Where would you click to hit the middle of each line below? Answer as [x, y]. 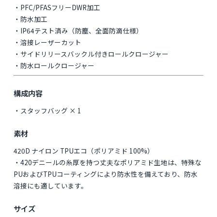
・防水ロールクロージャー [54, 66]
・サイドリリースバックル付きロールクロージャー [91, 54]
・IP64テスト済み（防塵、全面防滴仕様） [78, 31]
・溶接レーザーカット [48, 42]
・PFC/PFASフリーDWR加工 [57, 8]
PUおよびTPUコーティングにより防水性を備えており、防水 [106, 174]
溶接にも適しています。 [51, 186]
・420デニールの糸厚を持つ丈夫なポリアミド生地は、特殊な [108, 163]
